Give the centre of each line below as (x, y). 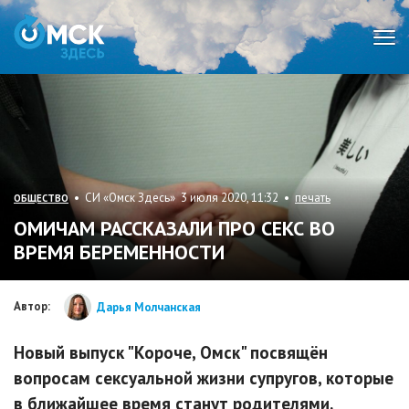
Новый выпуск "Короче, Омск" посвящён (171, 353)
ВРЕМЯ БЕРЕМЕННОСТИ (119, 252)
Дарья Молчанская (149, 307)
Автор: (32, 307)
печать (313, 198)
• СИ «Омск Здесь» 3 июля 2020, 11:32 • (182, 198)
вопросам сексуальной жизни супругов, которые (204, 378)
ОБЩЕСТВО (41, 199)
